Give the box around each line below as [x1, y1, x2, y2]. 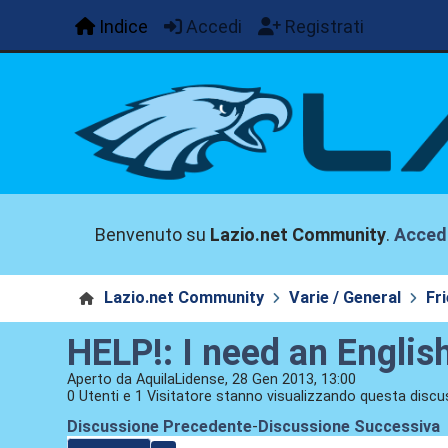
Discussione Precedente [67, 417, 253, 437]
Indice [99, 16, 149, 37]
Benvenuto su [95, 223, 211, 245]
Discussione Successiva [258, 417, 441, 437]
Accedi [186, 16, 243, 37]
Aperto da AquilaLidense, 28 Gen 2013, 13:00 [67, 371, 357, 389]
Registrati [285, 16, 365, 37]
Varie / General [288, 288, 401, 308]
